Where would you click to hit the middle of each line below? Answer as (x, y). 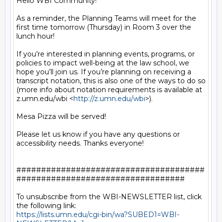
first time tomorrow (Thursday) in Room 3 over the (104, 27)
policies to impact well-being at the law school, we (103, 63)
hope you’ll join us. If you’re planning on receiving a (104, 72)
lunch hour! (35, 36)
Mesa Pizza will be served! (61, 116)
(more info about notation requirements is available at (109, 90)
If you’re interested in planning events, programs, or (106, 54)
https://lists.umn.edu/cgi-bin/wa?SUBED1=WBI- (98, 215)
